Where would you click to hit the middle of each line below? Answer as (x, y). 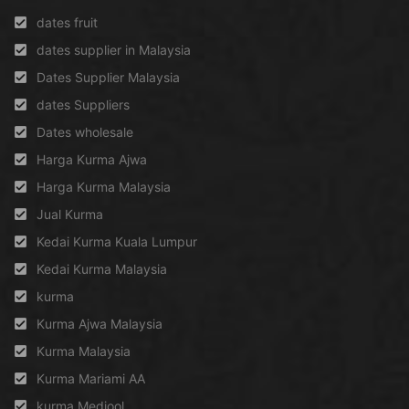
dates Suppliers (83, 104)
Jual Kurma (70, 214)
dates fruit (67, 22)
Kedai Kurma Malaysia (102, 268)
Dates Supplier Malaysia (108, 77)
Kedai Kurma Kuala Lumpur (117, 241)
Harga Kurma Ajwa (92, 159)
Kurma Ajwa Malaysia (100, 323)
